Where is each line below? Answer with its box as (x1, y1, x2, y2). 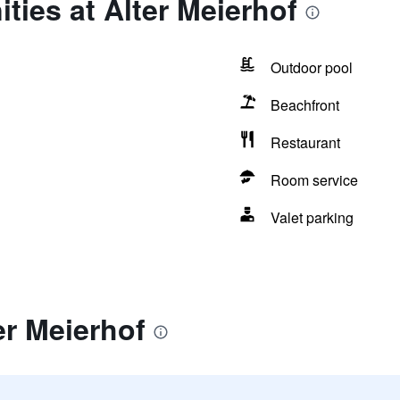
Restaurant (270, 132, 340, 153)
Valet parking (270, 207, 354, 228)
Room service (270, 170, 358, 190)
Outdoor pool (270, 57, 353, 78)
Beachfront (270, 95, 339, 115)
